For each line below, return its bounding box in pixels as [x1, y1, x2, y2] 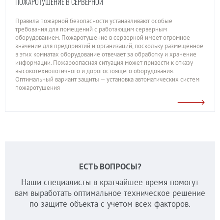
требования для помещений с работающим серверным [15, 25, 167, 33]
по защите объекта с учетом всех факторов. [29, 198, 191, 209]
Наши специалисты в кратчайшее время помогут [21, 177, 199, 188]
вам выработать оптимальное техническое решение [15, 188, 205, 198]
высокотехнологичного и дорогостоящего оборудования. [15, 67, 174, 75]
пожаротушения [15, 83, 60, 92]
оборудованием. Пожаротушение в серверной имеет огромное [15, 33, 190, 42]
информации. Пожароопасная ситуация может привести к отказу [15, 58, 193, 67]
